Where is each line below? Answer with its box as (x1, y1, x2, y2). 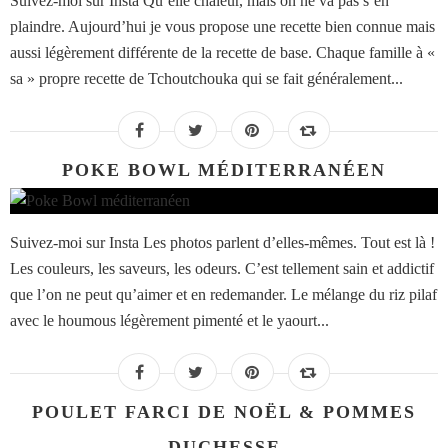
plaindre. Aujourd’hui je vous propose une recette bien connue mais (10, 18, 435, 36)
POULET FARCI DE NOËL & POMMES (32, 402, 416, 423)
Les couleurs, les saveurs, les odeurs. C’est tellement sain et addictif (10, 260, 434, 278)
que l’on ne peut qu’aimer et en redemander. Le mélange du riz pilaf (10, 286, 437, 304)
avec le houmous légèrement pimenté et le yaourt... (10, 312, 329, 330)
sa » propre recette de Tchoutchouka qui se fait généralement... (10, 70, 403, 88)
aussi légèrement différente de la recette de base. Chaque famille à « (10, 44, 435, 62)
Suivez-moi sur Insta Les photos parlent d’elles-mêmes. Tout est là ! (10, 234, 435, 252)
